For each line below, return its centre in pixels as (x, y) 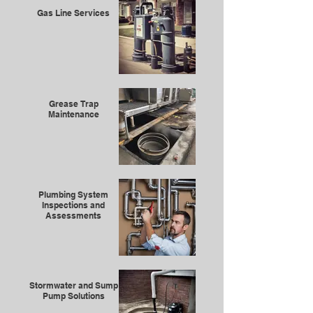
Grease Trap (73, 104)
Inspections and (73, 205)
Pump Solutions (73, 296)
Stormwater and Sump (73, 285)
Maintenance (73, 114)
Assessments (73, 216)
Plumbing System (73, 195)
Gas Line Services (73, 13)
